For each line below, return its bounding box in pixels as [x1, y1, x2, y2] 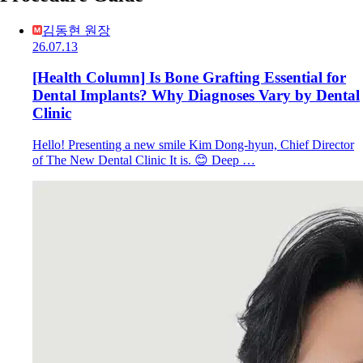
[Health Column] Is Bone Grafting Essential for [32, 69, 346, 87]
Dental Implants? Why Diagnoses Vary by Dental [32, 87, 360, 105]
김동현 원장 [42, 23, 110, 37]
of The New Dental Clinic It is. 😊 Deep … [32, 153, 255, 168]
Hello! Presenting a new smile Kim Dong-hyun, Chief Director [32, 138, 354, 152]
